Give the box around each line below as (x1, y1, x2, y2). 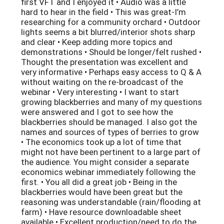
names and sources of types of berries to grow (21, 126, 199, 138)
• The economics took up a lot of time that (21, 136, 181, 148)
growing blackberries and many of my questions (21, 96, 202, 108)
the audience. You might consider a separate (21, 156, 189, 168)
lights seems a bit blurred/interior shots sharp (21, 26, 195, 38)
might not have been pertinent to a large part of (21, 146, 200, 158)
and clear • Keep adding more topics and (21, 36, 172, 48)
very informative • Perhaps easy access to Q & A (21, 66, 201, 78)
